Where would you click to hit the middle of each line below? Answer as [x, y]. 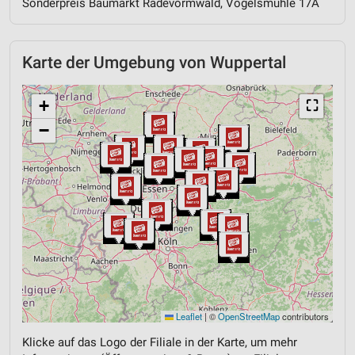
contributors [304, 316]
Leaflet [188, 316]
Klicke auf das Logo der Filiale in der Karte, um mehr [160, 342]
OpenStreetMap [249, 316]
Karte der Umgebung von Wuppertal [154, 63]
